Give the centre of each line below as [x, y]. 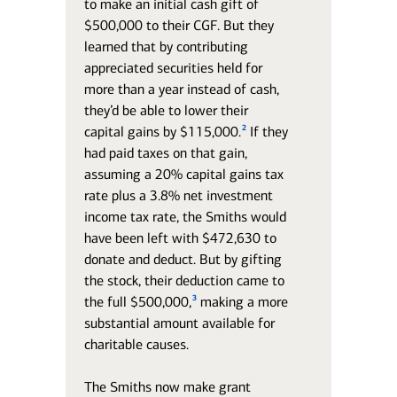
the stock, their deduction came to [185, 280]
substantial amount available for [180, 323]
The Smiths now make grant [168, 387]
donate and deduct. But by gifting [183, 259]
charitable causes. [137, 344]
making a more [242, 302]
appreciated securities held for [174, 68]
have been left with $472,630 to [181, 238]
